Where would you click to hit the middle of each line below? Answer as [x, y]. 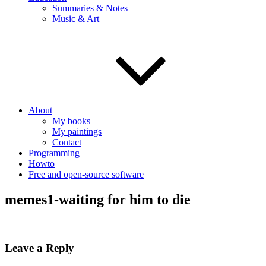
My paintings [77, 132]
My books [71, 121]
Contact [67, 142]
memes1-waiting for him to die [98, 199]
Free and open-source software [86, 174]
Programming [54, 153]
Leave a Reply [39, 248]
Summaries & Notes [90, 8]
